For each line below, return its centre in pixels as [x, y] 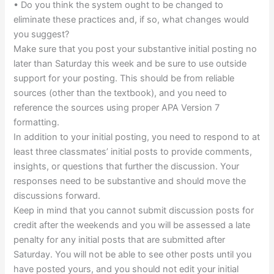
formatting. [37, 123]
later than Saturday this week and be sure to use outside [130, 64]
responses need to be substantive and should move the [130, 181]
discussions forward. [57, 196]
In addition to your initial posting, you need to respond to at [137, 137]
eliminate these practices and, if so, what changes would [131, 20]
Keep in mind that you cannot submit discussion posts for [134, 211]
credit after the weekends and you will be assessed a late [132, 225]
